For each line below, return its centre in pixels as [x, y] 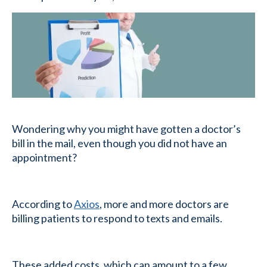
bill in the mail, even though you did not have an [119, 143]
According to [43, 204]
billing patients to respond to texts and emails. [118, 218]
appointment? [45, 157]
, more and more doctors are [164, 204]
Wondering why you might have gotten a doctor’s [126, 128]
